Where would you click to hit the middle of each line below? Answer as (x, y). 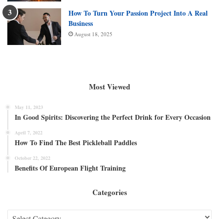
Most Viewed (109, 87)
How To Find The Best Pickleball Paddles (76, 143)
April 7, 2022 (29, 133)
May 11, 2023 (29, 107)
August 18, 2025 (93, 34)
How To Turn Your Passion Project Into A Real (138, 13)
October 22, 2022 (33, 158)
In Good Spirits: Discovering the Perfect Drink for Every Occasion (113, 117)
